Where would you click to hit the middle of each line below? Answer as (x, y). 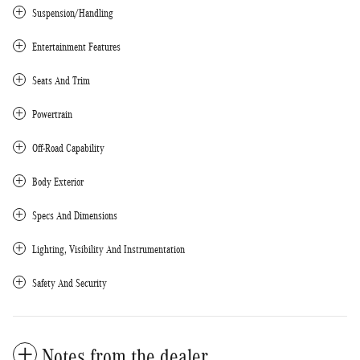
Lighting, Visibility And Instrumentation (108, 249)
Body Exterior (58, 182)
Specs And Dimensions (75, 215)
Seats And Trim (61, 80)
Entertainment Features (76, 47)
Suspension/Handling (73, 13)
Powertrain (52, 114)
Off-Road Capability (68, 148)
